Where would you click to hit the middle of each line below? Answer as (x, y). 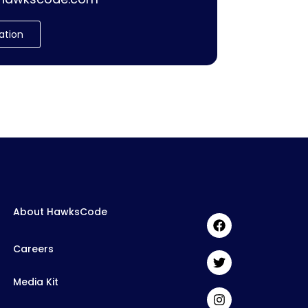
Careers (33, 249)
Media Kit (36, 282)
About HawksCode (60, 211)
